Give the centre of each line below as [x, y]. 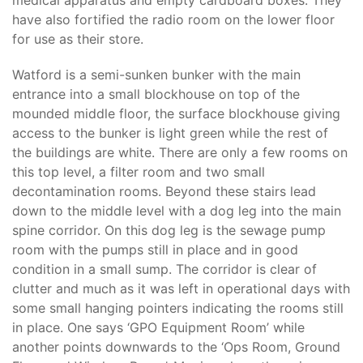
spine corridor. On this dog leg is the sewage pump [169, 230]
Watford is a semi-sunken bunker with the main [156, 75]
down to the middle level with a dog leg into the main [177, 211]
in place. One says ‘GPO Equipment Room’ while [158, 327]
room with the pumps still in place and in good [155, 250]
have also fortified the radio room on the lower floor [173, 19]
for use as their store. [78, 39]
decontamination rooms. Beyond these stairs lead [164, 191]
